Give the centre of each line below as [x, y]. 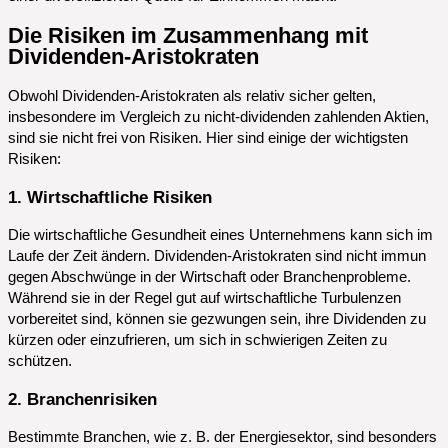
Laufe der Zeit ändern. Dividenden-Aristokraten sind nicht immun [217, 255]
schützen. [40, 360]
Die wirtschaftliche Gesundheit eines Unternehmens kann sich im [220, 234]
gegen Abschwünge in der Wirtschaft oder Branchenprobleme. [209, 276]
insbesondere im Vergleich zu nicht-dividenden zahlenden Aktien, [218, 116]
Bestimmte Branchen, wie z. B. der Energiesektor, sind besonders [222, 436]
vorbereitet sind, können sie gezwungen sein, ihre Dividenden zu [217, 318]
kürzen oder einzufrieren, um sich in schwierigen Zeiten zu [197, 339]
